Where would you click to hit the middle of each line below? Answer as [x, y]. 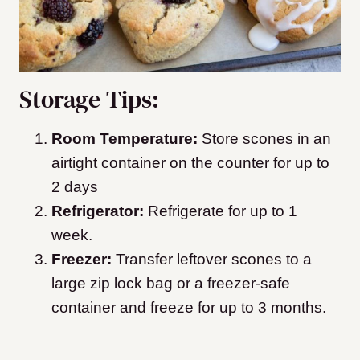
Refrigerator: [100, 211]
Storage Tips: [89, 100]
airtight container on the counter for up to [190, 163]
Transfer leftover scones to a [212, 260]
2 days [75, 187]
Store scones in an [264, 139]
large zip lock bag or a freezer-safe [171, 284]
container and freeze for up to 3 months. [189, 308]
